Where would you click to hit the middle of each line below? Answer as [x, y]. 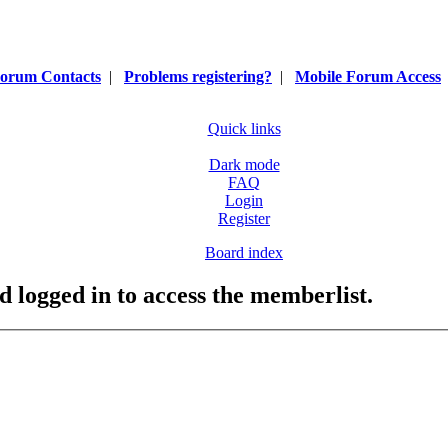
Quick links [244, 128]
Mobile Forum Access [368, 76]
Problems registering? [198, 76]
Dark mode [244, 164]
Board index [244, 252]
